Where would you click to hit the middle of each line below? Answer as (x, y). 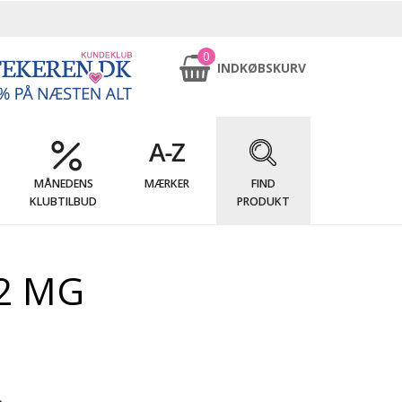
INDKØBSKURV (262, 68)
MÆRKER (166, 184)
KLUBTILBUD (64, 201)
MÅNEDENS (63, 184)
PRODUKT (263, 201)
